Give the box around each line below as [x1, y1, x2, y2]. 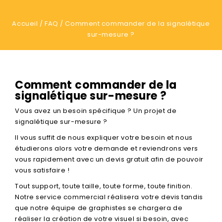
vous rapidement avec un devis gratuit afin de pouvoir [15, 155, 204, 164]
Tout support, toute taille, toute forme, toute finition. [15, 181, 193, 191]
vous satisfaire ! [15, 166, 70, 175]
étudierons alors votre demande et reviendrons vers [15, 144, 198, 153]
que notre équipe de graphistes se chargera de [15, 203, 183, 213]
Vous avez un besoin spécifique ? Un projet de [15, 106, 177, 115]
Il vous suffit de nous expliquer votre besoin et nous [15, 133, 193, 142]
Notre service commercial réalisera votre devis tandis [15, 192, 203, 202]
